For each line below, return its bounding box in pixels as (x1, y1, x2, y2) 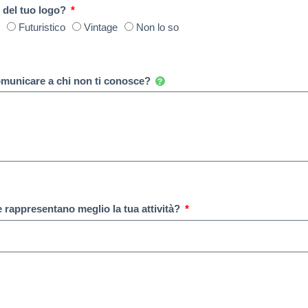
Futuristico (19, 21, 66, 33)
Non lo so (136, 21, 179, 33)
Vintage (84, 21, 118, 33)
